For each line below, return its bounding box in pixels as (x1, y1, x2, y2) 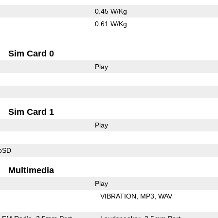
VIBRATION (100, 192, 137, 200)
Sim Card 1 (8, 107, 54, 117)
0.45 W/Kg (94, 7, 127, 15)
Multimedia (8, 165, 54, 175)
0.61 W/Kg (94, 19, 127, 28)
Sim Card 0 (8, 48, 54, 58)
